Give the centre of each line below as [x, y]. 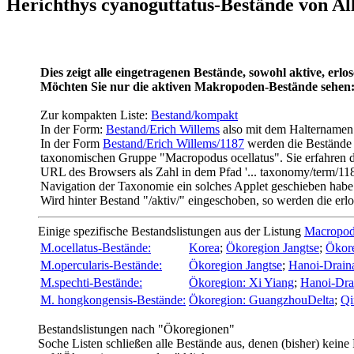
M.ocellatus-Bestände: [96, 247]
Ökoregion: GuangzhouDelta [262, 299]
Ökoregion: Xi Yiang [241, 282]
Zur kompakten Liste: [96, 115]
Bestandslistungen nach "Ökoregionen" [136, 329]
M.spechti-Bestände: [91, 282]
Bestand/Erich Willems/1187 [173, 143]
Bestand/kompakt [194, 115]
